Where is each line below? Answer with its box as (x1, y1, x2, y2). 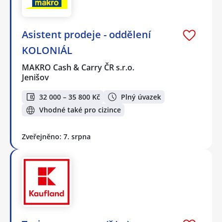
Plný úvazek (121, 92, 161, 102)
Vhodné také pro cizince (39, 105, 121, 115)
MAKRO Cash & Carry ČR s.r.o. (22, 62, 135, 73)
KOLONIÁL (22, 44, 72, 57)
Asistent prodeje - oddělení (22, 28, 151, 42)
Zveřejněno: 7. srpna (22, 132, 91, 142)
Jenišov (22, 72, 49, 83)
